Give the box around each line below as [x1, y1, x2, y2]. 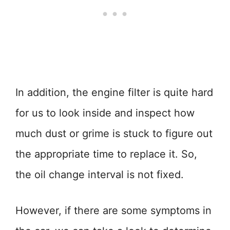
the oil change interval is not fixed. [15, 168, 184, 181]
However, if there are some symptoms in [15, 204, 212, 217]
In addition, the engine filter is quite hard [15, 86, 213, 99]
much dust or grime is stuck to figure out [15, 127, 213, 140]
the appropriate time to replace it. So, [15, 148, 197, 160]
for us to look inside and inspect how [15, 107, 195, 119]
